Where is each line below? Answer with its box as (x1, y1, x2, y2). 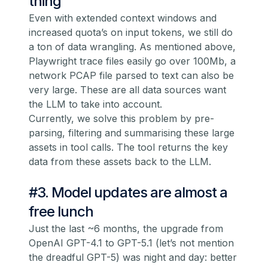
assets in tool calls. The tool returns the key (29, 141, 228, 154)
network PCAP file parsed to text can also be (29, 69, 234, 82)
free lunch (29, 203, 94, 221)
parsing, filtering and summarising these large (29, 127, 234, 139)
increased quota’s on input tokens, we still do (29, 26, 233, 39)
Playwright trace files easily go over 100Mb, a (29, 55, 236, 68)
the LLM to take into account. (29, 98, 162, 111)
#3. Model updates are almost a (29, 184, 228, 202)
